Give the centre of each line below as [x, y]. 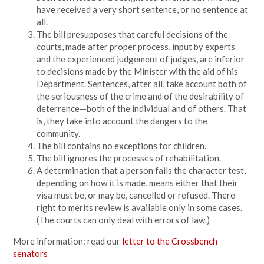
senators [31, 253]
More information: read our [68, 241]
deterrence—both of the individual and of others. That [142, 108]
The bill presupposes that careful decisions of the [133, 34]
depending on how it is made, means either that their [138, 183]
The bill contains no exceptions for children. [122, 146]
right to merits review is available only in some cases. [140, 207]
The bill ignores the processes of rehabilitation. [129, 158]
